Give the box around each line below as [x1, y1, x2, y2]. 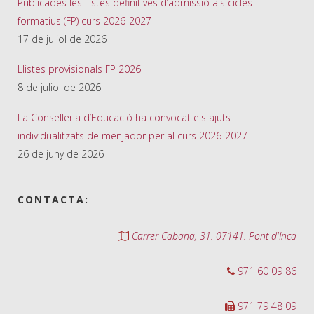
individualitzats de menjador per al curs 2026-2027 [18, 129, 247, 143]
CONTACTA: [18, 193, 89, 207]
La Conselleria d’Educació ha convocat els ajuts [18, 111, 231, 125]
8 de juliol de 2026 [18, 81, 101, 95]
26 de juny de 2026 [18, 147, 104, 161]
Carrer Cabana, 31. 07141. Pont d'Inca [129, 229, 296, 243]
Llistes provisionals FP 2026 [18, 62, 141, 76]
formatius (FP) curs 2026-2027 [18, 14, 151, 28]
